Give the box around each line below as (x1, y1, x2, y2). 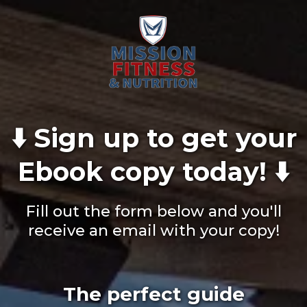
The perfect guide (62, 282, 245, 306)
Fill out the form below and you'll (25, 202, 282, 221)
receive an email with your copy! (27, 221, 280, 240)
